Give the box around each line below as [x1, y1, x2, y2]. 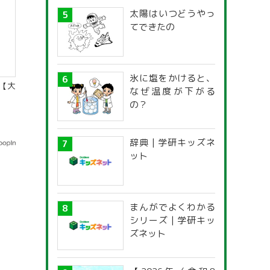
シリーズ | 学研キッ [130, 214, 215, 227]
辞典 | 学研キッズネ [130, 136, 215, 149]
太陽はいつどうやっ [130, 7, 215, 20]
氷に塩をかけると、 [130, 72, 215, 84]
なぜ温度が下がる [130, 85, 215, 98]
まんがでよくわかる [130, 201, 215, 213]
